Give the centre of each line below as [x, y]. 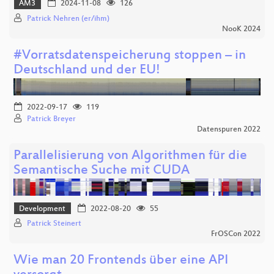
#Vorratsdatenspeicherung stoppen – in [130, 56]
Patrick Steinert [54, 224]
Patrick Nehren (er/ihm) [68, 19]
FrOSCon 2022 [236, 235]
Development [43, 209]
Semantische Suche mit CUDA [102, 171]
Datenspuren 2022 [229, 129]
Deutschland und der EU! [87, 70]
